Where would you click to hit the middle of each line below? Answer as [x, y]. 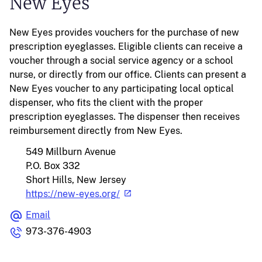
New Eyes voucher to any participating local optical [122, 89]
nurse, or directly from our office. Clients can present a [128, 75]
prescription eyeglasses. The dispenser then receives [125, 117]
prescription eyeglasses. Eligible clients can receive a [126, 46]
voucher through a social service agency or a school [121, 61]
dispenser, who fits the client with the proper [106, 103]
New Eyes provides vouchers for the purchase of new [124, 32]
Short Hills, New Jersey [76, 180]
